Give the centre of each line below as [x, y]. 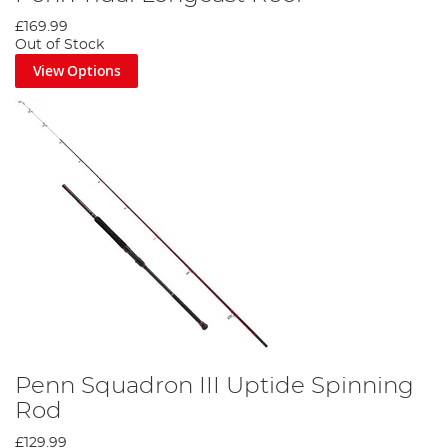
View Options [76, 71]
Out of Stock [59, 45]
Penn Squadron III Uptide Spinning [214, 385]
